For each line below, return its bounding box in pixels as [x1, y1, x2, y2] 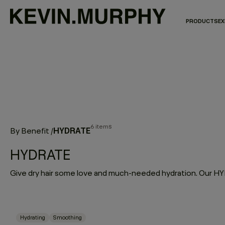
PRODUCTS [186, 18, 218, 25]
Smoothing [53, 214, 82, 221]
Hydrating [20, 214, 45, 221]
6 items [90, 123, 111, 130]
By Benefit [10, 126, 49, 136]
